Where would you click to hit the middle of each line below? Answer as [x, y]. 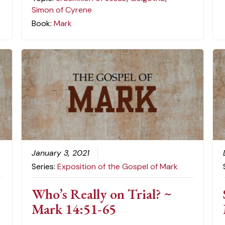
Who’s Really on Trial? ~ [101, 194]
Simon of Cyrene [62, 10]
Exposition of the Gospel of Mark [117, 167]
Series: [44, 167]
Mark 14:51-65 [74, 209]
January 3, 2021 [60, 153]
